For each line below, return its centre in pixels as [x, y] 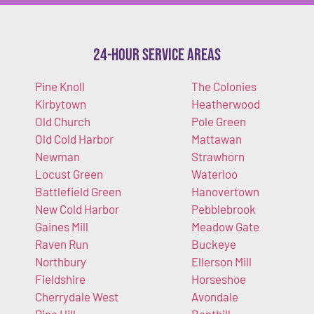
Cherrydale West [77, 297]
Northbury [61, 262]
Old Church [63, 122]
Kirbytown [61, 104]
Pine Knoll [60, 87]
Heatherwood [225, 104]
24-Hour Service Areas [157, 55]
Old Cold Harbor [74, 139]
